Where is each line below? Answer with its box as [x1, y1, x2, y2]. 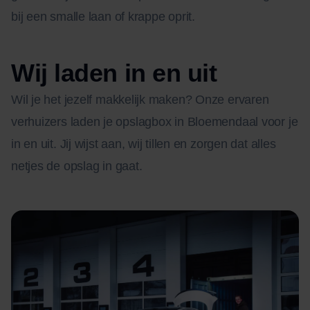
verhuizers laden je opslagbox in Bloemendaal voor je [11, 115, 298, 129]
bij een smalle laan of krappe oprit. [11, 10, 195, 24]
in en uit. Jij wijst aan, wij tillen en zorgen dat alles [11, 137, 276, 152]
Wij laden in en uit [11, 59, 217, 88]
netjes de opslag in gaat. [11, 159, 143, 174]
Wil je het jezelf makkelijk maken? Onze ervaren [11, 93, 269, 107]
